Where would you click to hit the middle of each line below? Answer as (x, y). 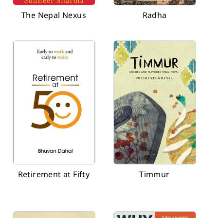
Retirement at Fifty (54, 174)
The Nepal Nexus (54, 15)
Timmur (154, 174)
